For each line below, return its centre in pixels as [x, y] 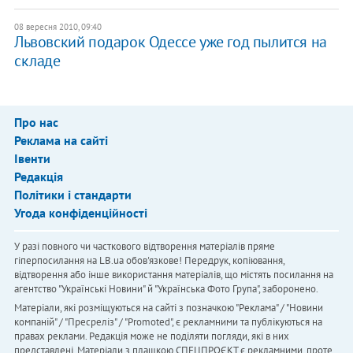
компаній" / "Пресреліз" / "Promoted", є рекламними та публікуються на [168, 321]
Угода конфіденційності [80, 212]
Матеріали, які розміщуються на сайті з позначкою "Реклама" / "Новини [168, 307]
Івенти [32, 158]
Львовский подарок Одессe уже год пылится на [170, 41]
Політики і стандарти [72, 194]
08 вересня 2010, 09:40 [58, 26]
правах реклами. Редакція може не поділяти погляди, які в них [151, 336]
